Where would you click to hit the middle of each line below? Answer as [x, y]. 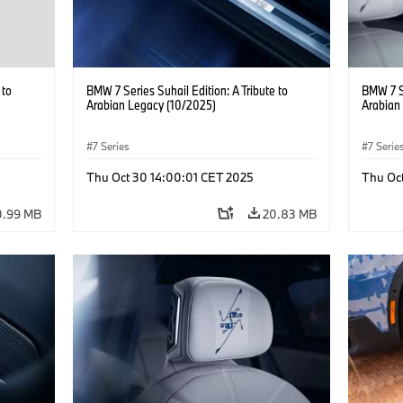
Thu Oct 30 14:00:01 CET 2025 [170, 177]
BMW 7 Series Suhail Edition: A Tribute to [187, 90]
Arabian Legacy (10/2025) [151, 104]
